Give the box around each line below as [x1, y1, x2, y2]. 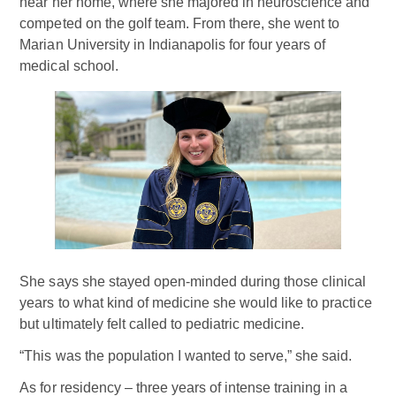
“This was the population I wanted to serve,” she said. [19, 348, 353, 364]
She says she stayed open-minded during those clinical [19, 274, 367, 290]
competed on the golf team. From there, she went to [19, 15, 340, 31]
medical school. [19, 57, 118, 73]
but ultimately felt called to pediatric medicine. [19, 316, 305, 332]
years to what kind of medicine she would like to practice [19, 295, 372, 311]
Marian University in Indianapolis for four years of [19, 36, 326, 52]
